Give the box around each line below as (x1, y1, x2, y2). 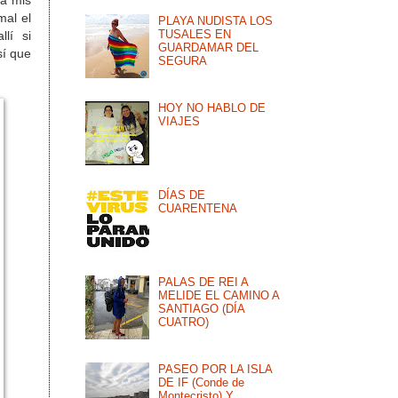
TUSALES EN (158, 28, 232, 42)
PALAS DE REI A (158, 275, 249, 290)
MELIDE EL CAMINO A (158, 289, 280, 303)
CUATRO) (158, 315, 210, 330)
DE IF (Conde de (158, 376, 245, 390)
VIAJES (158, 115, 201, 129)
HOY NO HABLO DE (158, 101, 267, 115)
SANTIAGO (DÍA (158, 302, 245, 316)
